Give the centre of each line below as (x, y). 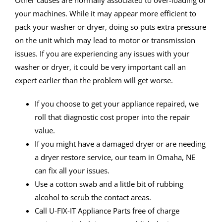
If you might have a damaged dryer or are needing (120, 144)
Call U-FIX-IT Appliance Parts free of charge (107, 211)
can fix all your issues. (72, 171)
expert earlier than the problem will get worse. (94, 81)
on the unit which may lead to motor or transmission (105, 40)
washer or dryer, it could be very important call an (100, 67)
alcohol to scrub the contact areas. (93, 197)
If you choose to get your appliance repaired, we (117, 104)
